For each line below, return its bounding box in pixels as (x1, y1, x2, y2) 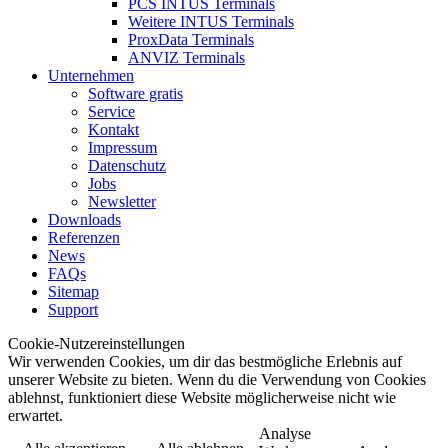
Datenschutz (88, 156, 166, 174)
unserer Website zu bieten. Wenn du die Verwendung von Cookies (8, 370, 426, 388)
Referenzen (48, 228, 120, 246)
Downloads (48, 210, 121, 228)
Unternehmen (48, 66, 134, 84)
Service (88, 102, 135, 120)
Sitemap (48, 282, 99, 300)
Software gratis (88, 84, 183, 102)
